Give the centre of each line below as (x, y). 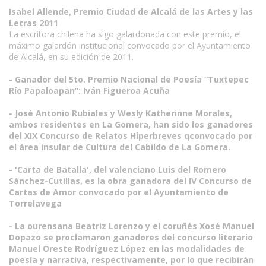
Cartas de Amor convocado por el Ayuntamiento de (119, 192)
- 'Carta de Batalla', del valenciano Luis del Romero (118, 170)
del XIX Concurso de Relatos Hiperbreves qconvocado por (131, 136)
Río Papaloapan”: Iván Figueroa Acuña (89, 91)
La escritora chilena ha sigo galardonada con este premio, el (125, 34)
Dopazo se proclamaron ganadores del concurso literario (131, 237)
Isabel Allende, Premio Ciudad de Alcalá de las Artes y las (131, 12)
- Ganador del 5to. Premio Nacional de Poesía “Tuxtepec (129, 79)
